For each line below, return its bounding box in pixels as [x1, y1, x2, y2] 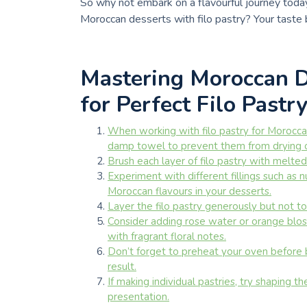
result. [108, 260, 136, 274]
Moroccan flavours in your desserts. [108, 184, 271, 199]
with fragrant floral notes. [108, 230, 226, 244]
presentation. [108, 290, 169, 304]
